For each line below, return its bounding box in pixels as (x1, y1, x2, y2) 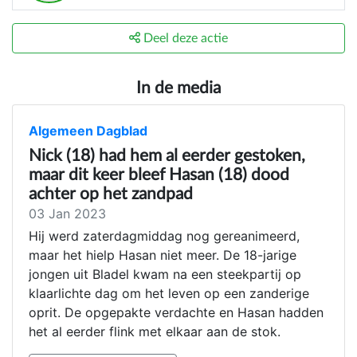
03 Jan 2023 (29, 206, 106, 222)
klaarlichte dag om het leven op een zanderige (29, 285, 309, 302)
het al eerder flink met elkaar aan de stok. (29, 324, 280, 340)
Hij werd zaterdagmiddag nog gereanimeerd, (29, 228, 300, 245)
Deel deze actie (140, 32, 228, 45)
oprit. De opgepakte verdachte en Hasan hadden (29, 304, 324, 321)
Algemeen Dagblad (29, 123, 147, 139)
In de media (136, 80, 221, 97)
